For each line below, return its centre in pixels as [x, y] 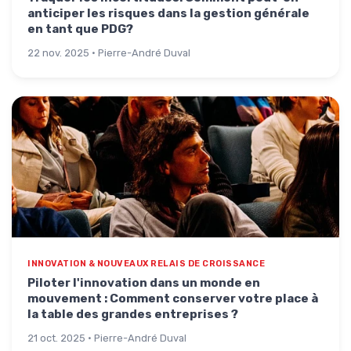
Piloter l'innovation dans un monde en [144, 283]
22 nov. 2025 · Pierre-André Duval [109, 53]
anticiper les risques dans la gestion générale [168, 13]
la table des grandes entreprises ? [133, 314]
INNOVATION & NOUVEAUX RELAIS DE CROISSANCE [146, 264]
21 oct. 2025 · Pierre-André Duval [107, 338]
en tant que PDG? [80, 29]
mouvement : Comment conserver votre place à [173, 299]
